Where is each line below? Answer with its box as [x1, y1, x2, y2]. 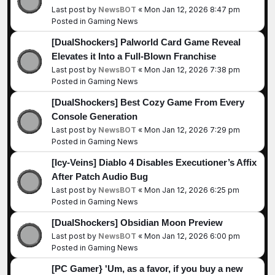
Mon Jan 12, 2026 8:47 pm [144, 4, 240, 14]
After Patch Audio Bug [52, 171, 148, 182]
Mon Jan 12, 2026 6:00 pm [144, 231, 240, 241]
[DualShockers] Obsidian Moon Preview [52, 217, 223, 228]
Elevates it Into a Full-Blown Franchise [52, 51, 216, 61]
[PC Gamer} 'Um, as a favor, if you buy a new [52, 263, 243, 274]
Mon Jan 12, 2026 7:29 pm [144, 125, 240, 134]
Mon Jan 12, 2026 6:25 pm [144, 185, 239, 195]
